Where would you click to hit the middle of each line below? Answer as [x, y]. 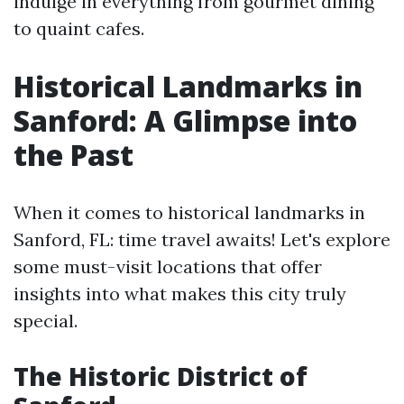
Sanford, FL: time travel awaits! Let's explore [202, 239]
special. [46, 321]
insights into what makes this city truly [180, 294]
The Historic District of [161, 376]
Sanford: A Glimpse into [185, 120]
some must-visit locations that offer [168, 266]
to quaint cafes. [79, 28]
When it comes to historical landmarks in [189, 212]
